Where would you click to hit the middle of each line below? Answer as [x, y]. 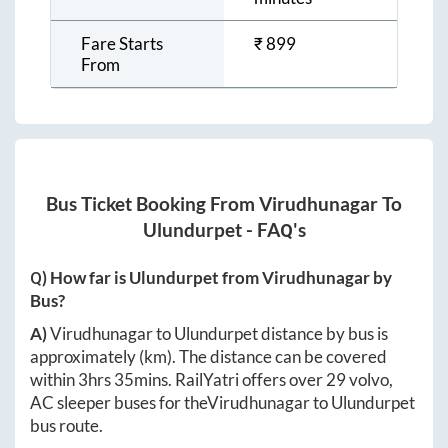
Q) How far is [79, 278]
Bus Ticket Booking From [152, 204]
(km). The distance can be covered [263, 357]
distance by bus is [323, 334]
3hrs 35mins [123, 380]
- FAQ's [273, 230]
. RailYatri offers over [247, 380]
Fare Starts [122, 43]
